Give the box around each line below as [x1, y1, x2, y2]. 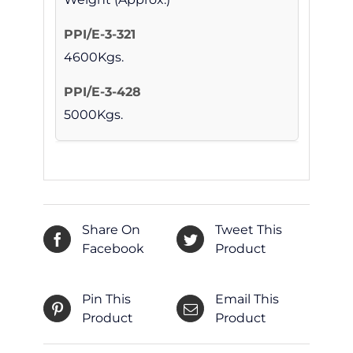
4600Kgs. [63, 50, 124, 65]
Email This [215, 291, 279, 307]
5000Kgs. [63, 107, 123, 123]
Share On [82, 221, 140, 237]
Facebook [82, 240, 144, 256]
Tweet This [215, 221, 282, 237]
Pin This [82, 291, 131, 307]
